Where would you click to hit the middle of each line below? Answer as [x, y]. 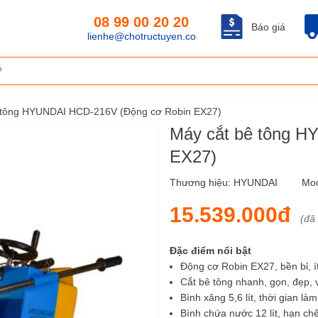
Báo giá [268, 27]
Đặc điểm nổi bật [210, 251]
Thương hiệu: [202, 182]
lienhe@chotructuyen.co [141, 36]
